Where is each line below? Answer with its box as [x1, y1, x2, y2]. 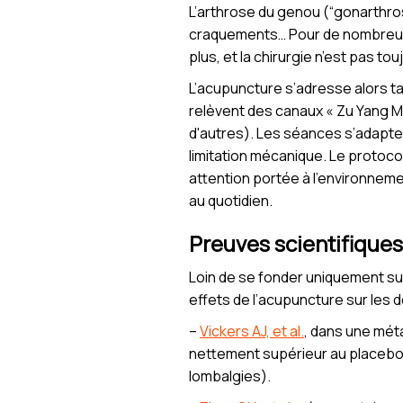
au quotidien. [189, 191, 273, 211]
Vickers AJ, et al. [200, 321, 304, 342]
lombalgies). [189, 366, 271, 387]
